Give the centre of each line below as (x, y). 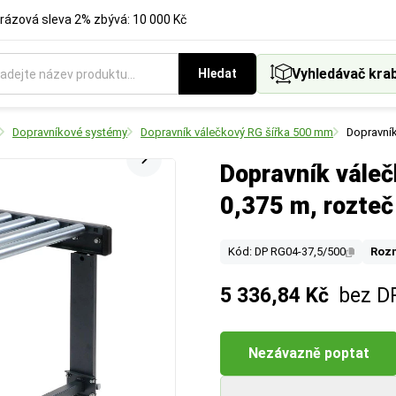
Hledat (217, 73)
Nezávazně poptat (309, 353)
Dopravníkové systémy (70, 132)
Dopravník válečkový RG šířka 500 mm (237, 132)
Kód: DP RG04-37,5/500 (287, 251)
